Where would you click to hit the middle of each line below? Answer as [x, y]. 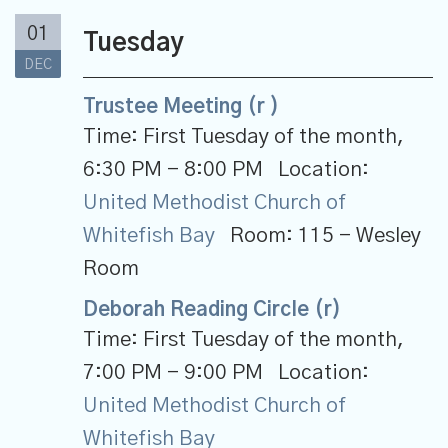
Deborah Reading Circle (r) [212, 310]
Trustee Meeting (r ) [181, 107]
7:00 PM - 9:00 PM [173, 373]
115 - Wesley [359, 236]
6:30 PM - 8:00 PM [173, 170]
